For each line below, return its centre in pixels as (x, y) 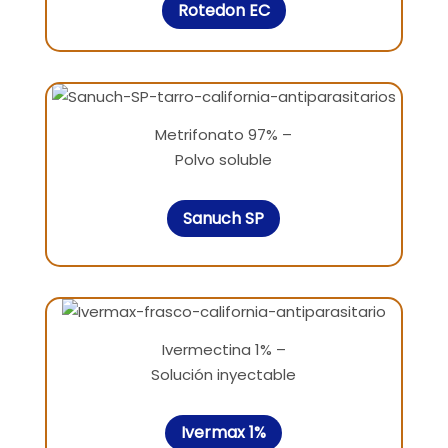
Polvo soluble (224, 159)
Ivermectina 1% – (223, 349)
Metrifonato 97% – (224, 134)
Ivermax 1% (224, 433)
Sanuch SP (224, 218)
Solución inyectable (224, 374)
